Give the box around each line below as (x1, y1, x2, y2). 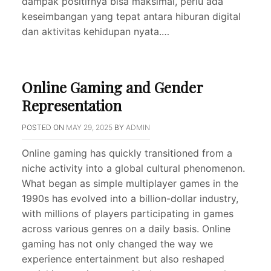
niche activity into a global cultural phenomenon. (22, 162, 245, 175)
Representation (22, 96, 122, 116)
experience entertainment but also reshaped (22, 253, 224, 266)
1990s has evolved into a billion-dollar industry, (22, 192, 238, 205)
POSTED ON (22, 123, 66, 132)
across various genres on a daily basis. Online (22, 223, 230, 235)
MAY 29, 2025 (66, 123, 113, 132)
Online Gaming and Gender (22, 77, 203, 97)
